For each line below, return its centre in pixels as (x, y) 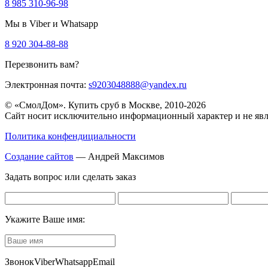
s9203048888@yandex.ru (138, 84)
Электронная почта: (45, 84)
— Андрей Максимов (119, 156)
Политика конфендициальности (70, 136)
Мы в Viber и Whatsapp (51, 23)
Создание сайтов (39, 156)
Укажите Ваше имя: (45, 219)
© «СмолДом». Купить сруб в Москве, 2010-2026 (105, 105)
